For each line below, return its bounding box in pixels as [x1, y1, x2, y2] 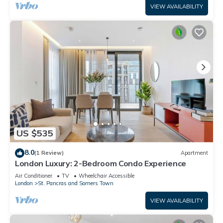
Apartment [181, 149, 208, 157]
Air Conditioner [15, 172, 52, 179]
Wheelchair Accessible [79, 172, 134, 179]
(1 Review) [34, 149, 64, 157]
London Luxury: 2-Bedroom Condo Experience [15, 158, 186, 168]
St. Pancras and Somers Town [38, 179, 113, 187]
